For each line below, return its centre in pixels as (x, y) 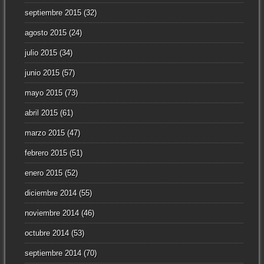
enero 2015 (43, 173)
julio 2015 (41, 53)
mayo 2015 (43, 93)
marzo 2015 (44, 133)
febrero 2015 (46, 153)
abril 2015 (41, 113)
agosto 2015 (45, 33)
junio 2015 (42, 73)
